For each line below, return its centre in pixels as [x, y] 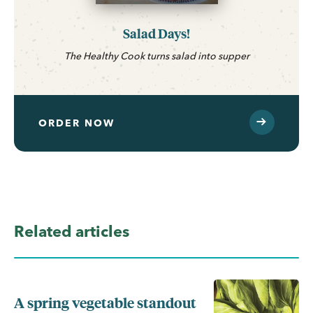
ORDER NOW [77, 123]
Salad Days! [156, 34]
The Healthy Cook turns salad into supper [156, 56]
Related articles [72, 232]
